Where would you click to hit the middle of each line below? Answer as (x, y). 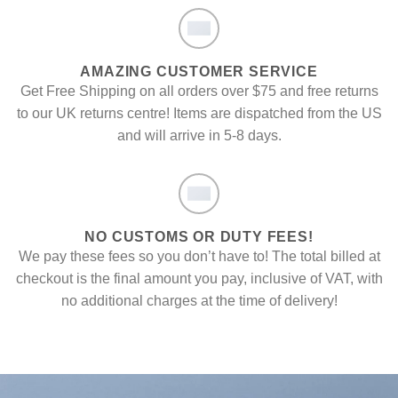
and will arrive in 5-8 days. (199, 135)
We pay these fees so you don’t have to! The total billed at (199, 256)
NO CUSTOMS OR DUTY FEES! (199, 236)
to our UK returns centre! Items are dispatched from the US (199, 113)
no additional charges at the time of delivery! (199, 300)
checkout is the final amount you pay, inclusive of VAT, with (199, 278)
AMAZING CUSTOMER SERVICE (199, 71)
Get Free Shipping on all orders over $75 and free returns (199, 91)
